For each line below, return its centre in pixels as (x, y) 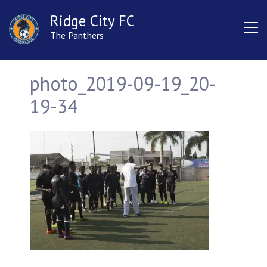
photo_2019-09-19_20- (123, 84)
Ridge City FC (92, 21)
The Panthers (77, 35)
